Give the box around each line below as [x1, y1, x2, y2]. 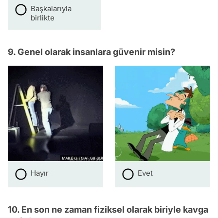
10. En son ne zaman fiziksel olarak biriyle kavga [8, 204, 208, 215]
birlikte [31, 13, 54, 23]
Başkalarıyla [31, 4, 72, 14]
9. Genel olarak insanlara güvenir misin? [8, 47, 175, 57]
